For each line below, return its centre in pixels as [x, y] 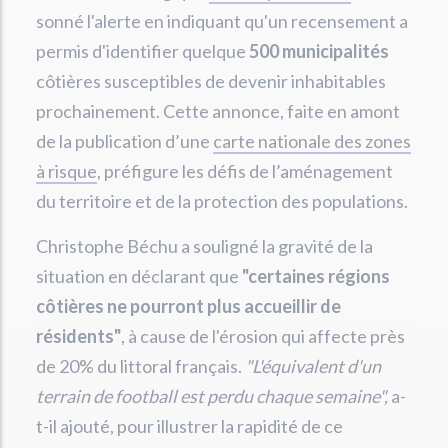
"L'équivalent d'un [313, 366]
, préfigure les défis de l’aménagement [245, 171]
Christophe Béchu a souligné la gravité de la [204, 246]
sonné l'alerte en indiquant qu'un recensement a [222, 21]
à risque [66, 171]
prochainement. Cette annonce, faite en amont [218, 111]
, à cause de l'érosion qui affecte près [263, 336]
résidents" [78, 336]
